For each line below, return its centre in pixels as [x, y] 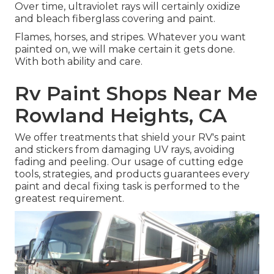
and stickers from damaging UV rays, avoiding [125, 150]
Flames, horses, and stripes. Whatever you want [130, 37]
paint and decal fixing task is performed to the [127, 187]
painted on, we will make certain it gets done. [125, 50]
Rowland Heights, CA [121, 116]
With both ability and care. [79, 62]
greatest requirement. [69, 199]
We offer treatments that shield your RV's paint [130, 138]
